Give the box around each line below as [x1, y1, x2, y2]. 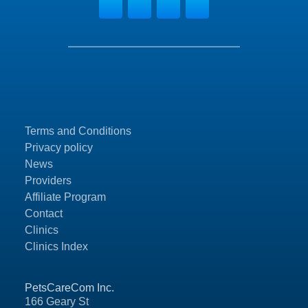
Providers [25, 175, 71, 187]
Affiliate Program [25, 191, 106, 203]
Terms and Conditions [25, 125, 131, 137]
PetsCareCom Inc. [25, 282, 114, 294]
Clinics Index [25, 241, 88, 253]
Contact [25, 208, 63, 220]
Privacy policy [25, 142, 93, 154]
